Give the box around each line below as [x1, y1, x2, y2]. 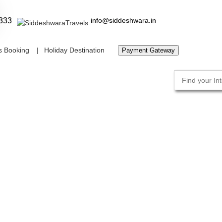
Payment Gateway [122, 47, 175, 54]
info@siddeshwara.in [91, 16, 156, 24]
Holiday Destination [44, 46, 105, 54]
